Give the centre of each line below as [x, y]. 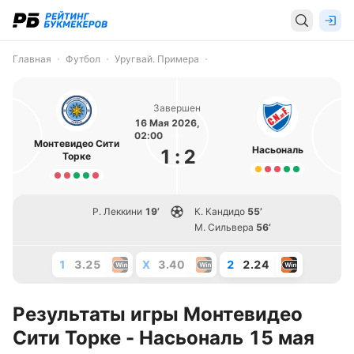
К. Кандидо [220, 211]
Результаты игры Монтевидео [158, 314]
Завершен [177, 108]
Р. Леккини [117, 211]
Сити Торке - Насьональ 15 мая [164, 338]
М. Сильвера [224, 227]
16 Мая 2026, [167, 123]
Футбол [83, 59]
